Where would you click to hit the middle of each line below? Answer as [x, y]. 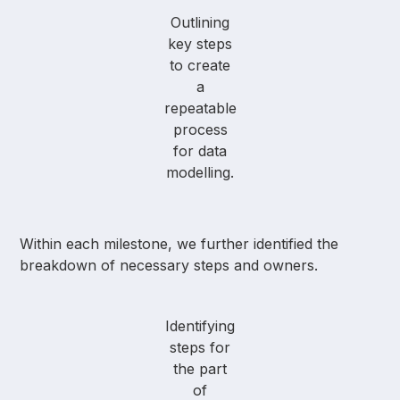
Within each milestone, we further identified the [179, 244]
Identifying [200, 326]
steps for [200, 348]
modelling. [200, 173]
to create [200, 66]
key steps [200, 44]
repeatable [200, 108]
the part [200, 369]
